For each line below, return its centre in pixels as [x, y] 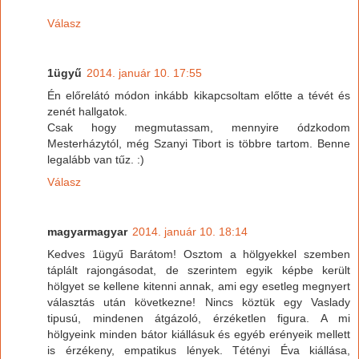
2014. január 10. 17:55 [144, 73]
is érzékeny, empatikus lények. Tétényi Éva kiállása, [199, 350]
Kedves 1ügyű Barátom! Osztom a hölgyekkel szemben [199, 254]
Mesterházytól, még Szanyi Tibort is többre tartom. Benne [199, 143]
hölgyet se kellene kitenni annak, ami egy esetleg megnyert [199, 286]
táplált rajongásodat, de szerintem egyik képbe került [199, 270]
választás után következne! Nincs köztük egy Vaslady [199, 302]
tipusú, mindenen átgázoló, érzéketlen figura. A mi [199, 318]
